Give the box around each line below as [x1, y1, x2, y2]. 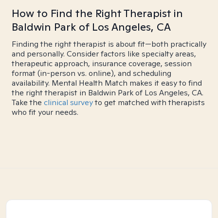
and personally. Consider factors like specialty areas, [12, 49, 196, 59]
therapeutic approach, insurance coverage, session [12, 58, 192, 69]
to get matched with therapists [93, 97, 205, 108]
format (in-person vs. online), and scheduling [12, 68, 171, 78]
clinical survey [44, 97, 93, 108]
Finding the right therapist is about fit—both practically [12, 39, 206, 49]
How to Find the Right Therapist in [12, 6, 183, 20]
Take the [12, 97, 44, 108]
